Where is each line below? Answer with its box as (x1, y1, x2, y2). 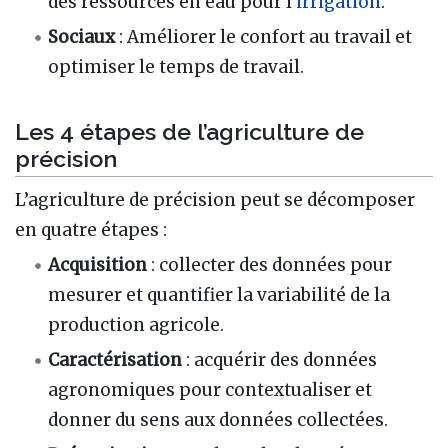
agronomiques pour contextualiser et (48, 379, 373, 402)
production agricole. (48, 313, 225, 336)
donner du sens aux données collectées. (48, 409, 389, 432)
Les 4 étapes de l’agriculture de (15, 117, 364, 145)
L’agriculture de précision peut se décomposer (15, 188, 415, 211)
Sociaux (48, 26, 116, 49)
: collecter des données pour (151, 253, 393, 276)
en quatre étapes (15, 218, 159, 241)
